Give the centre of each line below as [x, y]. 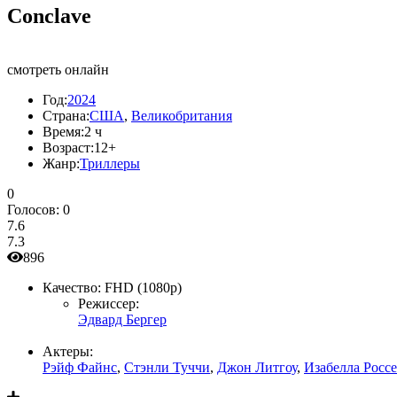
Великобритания [182, 115]
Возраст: [68, 147]
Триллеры [110, 163]
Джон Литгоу [257, 367]
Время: [63, 131]
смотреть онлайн [58, 69]
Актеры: [68, 351]
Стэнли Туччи [167, 367]
